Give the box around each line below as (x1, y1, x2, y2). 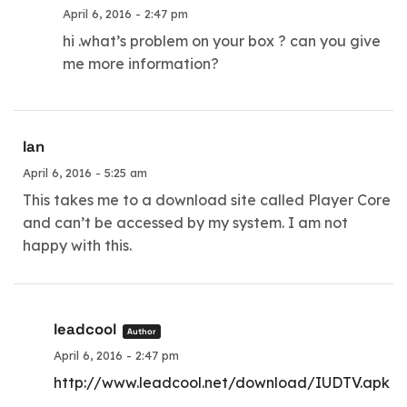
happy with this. (23, 235, 132, 254)
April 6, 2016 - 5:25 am (23, 164, 147, 180)
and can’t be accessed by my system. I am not (23, 213, 348, 232)
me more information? (63, 55, 220, 74)
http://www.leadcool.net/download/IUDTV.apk (54, 372, 391, 392)
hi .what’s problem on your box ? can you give (63, 32, 382, 51)
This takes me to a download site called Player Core (23, 190, 391, 209)
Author (127, 325, 157, 337)
